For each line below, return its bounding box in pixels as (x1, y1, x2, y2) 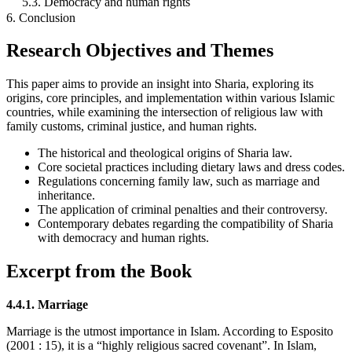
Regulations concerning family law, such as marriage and (38, 174, 320, 189)
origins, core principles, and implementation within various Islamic (6, 91, 335, 105)
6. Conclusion (6, 10, 75, 24)
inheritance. (38, 189, 95, 203)
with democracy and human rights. (38, 231, 209, 245)
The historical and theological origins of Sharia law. (38, 146, 292, 160)
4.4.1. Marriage (6, 298, 88, 312)
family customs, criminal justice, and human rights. (6, 119, 257, 134)
